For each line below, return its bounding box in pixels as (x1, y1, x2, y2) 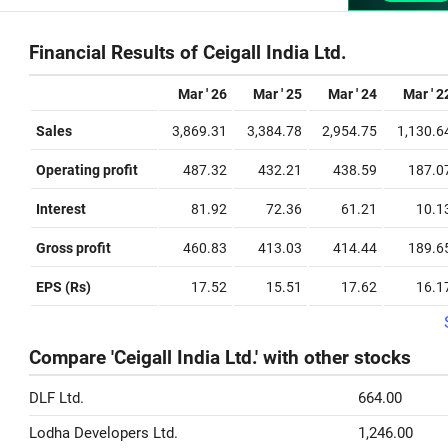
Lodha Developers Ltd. (29, 424, 178, 442)
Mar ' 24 (328, 86, 377, 102)
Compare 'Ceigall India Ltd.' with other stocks (29, 347, 411, 369)
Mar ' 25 (253, 86, 302, 102)
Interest (36, 201, 86, 217)
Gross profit (36, 240, 111, 256)
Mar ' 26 (178, 86, 227, 102)
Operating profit (36, 162, 138, 178)
